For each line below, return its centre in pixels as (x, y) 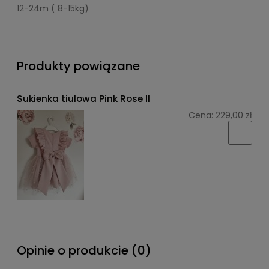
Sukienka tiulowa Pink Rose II (83, 99)
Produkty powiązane (78, 66)
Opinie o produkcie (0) (84, 250)
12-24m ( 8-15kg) (54, 8)
